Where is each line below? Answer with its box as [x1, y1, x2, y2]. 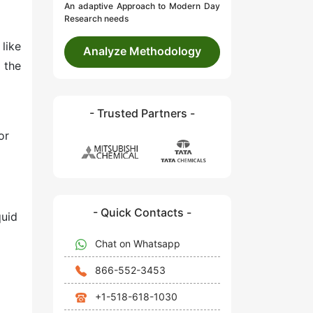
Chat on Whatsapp [95, 237, 180, 249]
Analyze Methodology [83, 44, 201, 59]
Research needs [64, 13, 129, 24]
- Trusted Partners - [89, 106, 195, 121]
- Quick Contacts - [93, 205, 191, 219]
